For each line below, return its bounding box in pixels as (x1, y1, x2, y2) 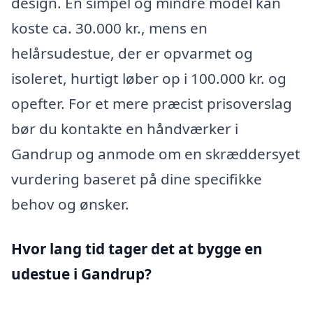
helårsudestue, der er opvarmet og (11, 43, 253, 64)
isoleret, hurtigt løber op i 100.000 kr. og (11, 68, 286, 89)
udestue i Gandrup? (11, 263, 152, 284)
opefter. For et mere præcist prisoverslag (11, 94, 292, 114)
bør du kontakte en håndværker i (11, 119, 238, 139)
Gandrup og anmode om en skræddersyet (11, 144, 300, 164)
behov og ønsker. (11, 194, 129, 214)
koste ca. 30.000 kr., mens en (11, 18, 208, 38)
